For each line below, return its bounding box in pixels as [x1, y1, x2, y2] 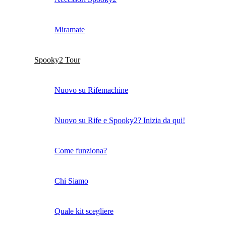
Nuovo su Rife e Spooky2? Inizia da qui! [54, 116, 185, 125]
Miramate [54, 25, 85, 34]
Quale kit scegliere [54, 207, 114, 216]
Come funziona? [54, 146, 107, 155]
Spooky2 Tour [34, 55, 80, 65]
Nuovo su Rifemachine [54, 86, 128, 95]
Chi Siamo [54, 177, 88, 186]
